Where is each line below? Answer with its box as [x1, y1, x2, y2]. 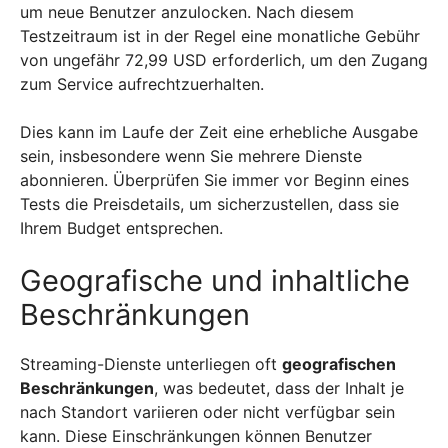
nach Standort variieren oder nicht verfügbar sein [20, 401, 395, 422]
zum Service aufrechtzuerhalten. [20, 73, 264, 94]
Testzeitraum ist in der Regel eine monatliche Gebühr [20, 25, 420, 46]
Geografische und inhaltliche [20, 262, 410, 298]
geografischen [282, 353, 396, 374]
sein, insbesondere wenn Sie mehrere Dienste [20, 145, 362, 166]
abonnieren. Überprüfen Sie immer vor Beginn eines [20, 169, 409, 190]
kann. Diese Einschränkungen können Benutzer [20, 425, 372, 446]
